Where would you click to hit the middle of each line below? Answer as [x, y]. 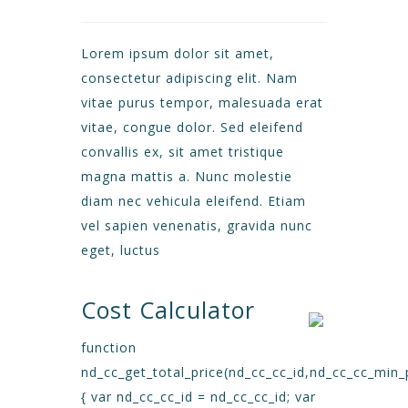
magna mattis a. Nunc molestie [187, 176]
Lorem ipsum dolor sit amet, [178, 53]
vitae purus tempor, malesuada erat [202, 102]
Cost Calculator [168, 310]
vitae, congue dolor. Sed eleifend [192, 127]
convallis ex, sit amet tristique [183, 152]
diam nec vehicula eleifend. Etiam [194, 201]
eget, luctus [121, 250]
